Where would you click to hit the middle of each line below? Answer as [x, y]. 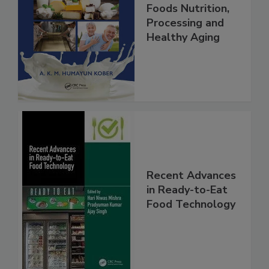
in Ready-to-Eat [187, 190]
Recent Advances [191, 175]
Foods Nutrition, [188, 9]
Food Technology [191, 204]
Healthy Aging [183, 38]
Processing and [185, 23]
